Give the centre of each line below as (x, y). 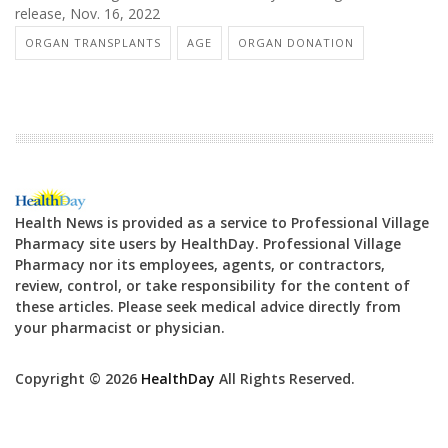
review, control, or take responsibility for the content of (212, 285)
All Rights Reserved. (285, 378)
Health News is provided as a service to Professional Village (222, 222)
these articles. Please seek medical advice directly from (208, 306)
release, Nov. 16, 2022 (87, 14)
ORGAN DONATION (296, 42)
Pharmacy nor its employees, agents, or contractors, (200, 264)
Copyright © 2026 (78, 378)
